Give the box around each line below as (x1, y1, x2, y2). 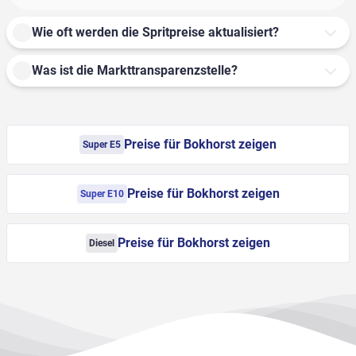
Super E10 (79, 188, 124, 200)
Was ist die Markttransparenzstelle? (32, 63, 238, 79)
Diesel (89, 238, 114, 250)
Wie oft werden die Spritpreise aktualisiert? (32, 25, 279, 41)
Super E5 (83, 139, 121, 151)
